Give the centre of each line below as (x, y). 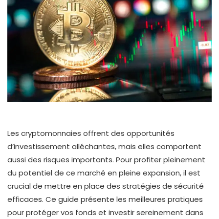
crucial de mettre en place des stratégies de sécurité (106, 186)
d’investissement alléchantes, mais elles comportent (104, 146)
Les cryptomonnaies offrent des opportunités (91, 133)
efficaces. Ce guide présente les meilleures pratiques (105, 199)
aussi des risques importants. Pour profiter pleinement (106, 159)
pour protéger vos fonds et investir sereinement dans (105, 212)
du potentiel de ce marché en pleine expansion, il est (104, 173)
